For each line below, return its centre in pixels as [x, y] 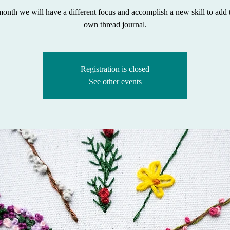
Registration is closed [115, 69]
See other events [115, 81]
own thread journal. [115, 24]
